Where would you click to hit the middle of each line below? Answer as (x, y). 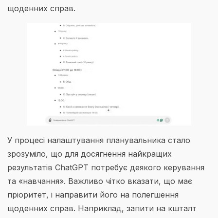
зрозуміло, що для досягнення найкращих (90, 154)
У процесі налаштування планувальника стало (99, 140)
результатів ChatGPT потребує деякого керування (106, 167)
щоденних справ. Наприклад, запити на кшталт (102, 208)
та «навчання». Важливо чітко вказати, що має (100, 181)
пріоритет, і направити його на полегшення (93, 194)
